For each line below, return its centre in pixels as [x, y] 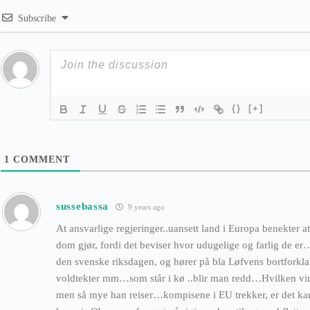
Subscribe [37, 19]
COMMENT [40, 160]
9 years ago [145, 207]
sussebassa [82, 206]
